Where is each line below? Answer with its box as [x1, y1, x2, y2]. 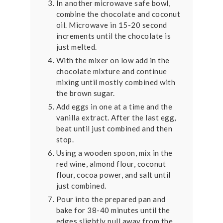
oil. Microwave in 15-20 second [56, 20, 167, 30]
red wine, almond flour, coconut [56, 159, 166, 169]
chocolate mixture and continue [56, 67, 167, 76]
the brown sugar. [56, 89, 115, 98]
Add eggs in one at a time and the [56, 102, 173, 111]
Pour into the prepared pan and [56, 195, 166, 204]
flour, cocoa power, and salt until [56, 170, 171, 180]
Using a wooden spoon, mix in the [56, 148, 173, 158]
